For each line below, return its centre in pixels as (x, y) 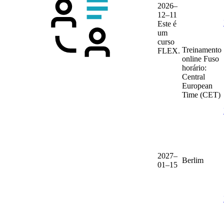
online (193, 59)
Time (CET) (201, 95)
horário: (194, 68)
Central (193, 77)
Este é (167, 24)
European (197, 86)
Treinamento (202, 50)
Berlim (193, 160)
